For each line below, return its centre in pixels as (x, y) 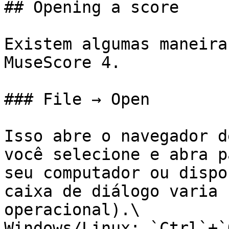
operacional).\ (72, 210)
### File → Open (77, 99)
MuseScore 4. (62, 62)
